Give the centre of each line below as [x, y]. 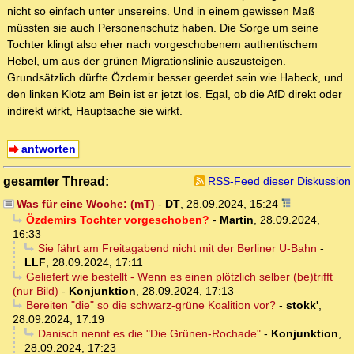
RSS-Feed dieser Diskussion [279, 181]
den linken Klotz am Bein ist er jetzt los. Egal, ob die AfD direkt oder [175, 94]
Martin [236, 220]
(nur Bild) [36, 291]
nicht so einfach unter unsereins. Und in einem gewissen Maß [161, 11]
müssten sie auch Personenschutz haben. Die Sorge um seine [163, 28]
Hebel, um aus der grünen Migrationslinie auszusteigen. [147, 61]
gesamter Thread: [56, 181]
